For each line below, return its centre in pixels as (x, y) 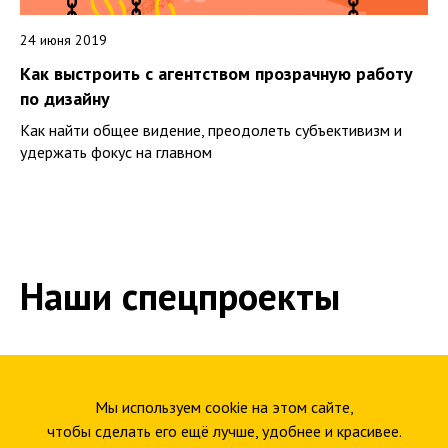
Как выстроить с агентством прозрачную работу (216, 74)
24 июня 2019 (63, 40)
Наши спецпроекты (180, 296)
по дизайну (65, 99)
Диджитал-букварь (114, 426)
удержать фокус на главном (116, 152)
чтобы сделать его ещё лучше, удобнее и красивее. (224, 431)
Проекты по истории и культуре (179, 372)
